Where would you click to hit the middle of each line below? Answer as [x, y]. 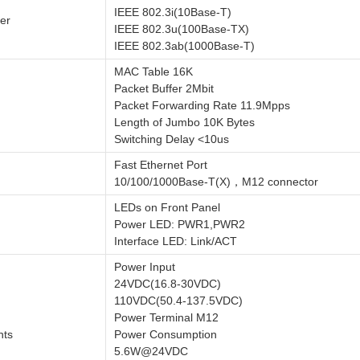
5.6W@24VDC [151, 351]
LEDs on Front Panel [167, 207]
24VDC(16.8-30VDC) [168, 284]
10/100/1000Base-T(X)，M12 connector [216, 182]
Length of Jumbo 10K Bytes [184, 122]
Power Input [145, 267]
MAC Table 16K [153, 72]
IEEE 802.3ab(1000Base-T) [184, 46]
